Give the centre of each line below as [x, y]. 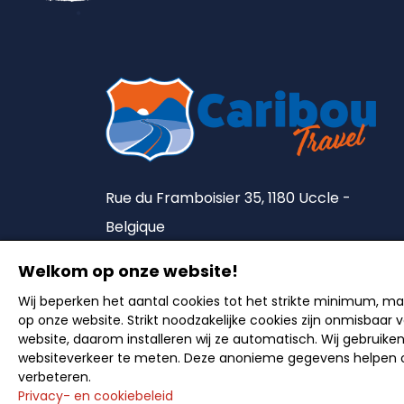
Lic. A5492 [140, 285]
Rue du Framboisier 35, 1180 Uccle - [228, 198]
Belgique [135, 227]
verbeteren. [55, 377]
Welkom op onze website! [128, 271]
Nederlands [163, 379]
